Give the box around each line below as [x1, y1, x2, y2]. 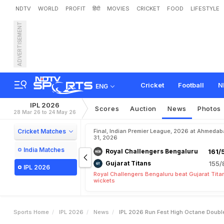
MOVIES [107, 5, 129, 12]
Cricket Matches [17, 127, 66, 135]
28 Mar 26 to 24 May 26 [13, 109, 76, 115]
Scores [95, 104, 119, 112]
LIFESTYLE [190, 5, 219, 12]
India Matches [23, 146, 64, 153]
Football [178, 81, 204, 89]
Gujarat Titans [105, 159, 151, 167]
